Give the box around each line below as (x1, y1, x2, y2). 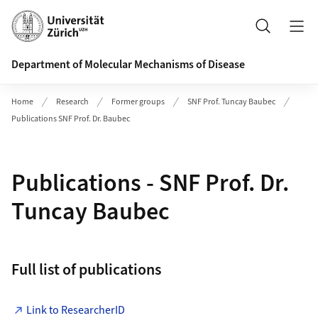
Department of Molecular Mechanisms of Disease (11, 57, 245, 72)
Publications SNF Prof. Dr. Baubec (11, 113, 130, 125)
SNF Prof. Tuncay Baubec (187, 96, 275, 108)
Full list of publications (11, 258, 161, 281)
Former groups (111, 96, 165, 108)
